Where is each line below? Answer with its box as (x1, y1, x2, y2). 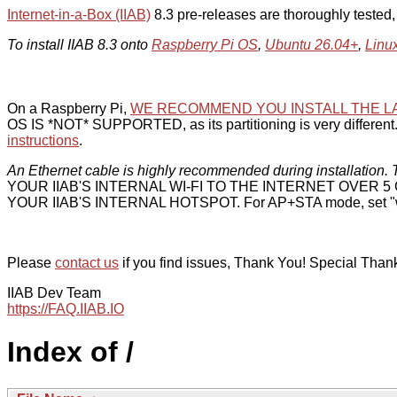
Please (7, 255, 55, 270)
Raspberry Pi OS (152, 37, 258, 52)
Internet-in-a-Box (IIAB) (7, 7, 151, 22)
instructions (7, 133, 79, 148)
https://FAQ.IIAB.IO (7, 301, 124, 316)
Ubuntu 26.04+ (265, 37, 358, 52)
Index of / (7, 336, 134, 369)
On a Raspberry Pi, (7, 101, 130, 116)
